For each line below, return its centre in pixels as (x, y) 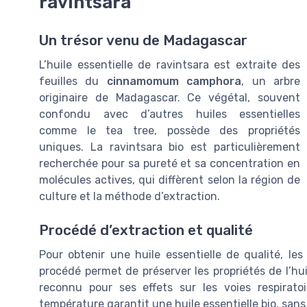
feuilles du (73, 82)
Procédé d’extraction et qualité (146, 230)
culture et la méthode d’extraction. (130, 197)
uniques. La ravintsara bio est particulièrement (170, 147)
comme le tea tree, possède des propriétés (170, 131)
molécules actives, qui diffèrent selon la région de (170, 180)
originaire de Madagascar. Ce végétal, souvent (170, 98)
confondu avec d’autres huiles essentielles (170, 114)
